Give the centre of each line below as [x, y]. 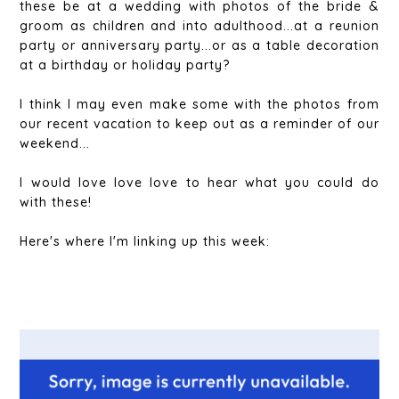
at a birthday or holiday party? [125, 65]
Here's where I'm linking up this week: [145, 242]
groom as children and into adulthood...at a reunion [199, 26]
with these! [56, 203]
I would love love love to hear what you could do [199, 183]
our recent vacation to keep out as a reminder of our [199, 124]
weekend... [55, 144]
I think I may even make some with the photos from [199, 105]
